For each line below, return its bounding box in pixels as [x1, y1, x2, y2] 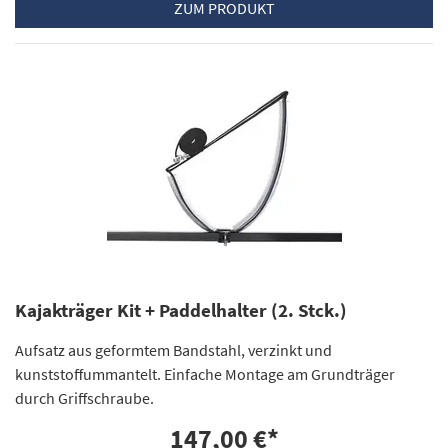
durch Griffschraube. [15, 387, 154, 408]
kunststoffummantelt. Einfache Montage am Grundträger [15, 363, 395, 384]
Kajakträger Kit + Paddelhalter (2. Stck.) [15, 298, 347, 322]
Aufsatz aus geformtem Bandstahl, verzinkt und [15, 339, 332, 360]
